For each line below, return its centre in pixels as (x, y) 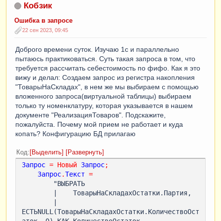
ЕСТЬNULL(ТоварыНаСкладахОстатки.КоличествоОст (110, 212)
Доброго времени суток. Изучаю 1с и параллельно (97, 50)
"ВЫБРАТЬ (37, 184)
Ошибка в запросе (43, 20)
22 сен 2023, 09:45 (45, 30)
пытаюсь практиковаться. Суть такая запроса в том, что (105, 59)
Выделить (47, 153)
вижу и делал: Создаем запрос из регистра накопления (105, 78)
